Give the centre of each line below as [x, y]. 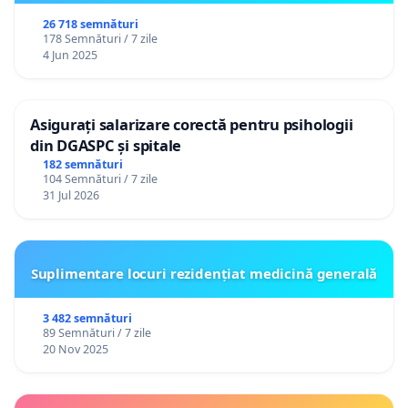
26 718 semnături [90, 25]
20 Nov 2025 [75, 350]
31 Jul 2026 [71, 196]
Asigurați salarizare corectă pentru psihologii [192, 125]
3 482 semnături [87, 319]
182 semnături [82, 165]
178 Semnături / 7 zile [100, 39]
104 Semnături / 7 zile [100, 179]
